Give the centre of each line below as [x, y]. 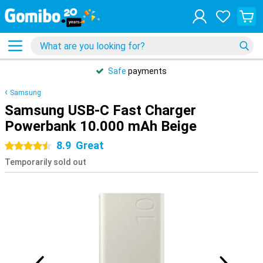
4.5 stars [45, 146]
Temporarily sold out [45, 162]
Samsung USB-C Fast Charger [100, 110]
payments [146, 71]
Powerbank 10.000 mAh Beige [101, 126]
